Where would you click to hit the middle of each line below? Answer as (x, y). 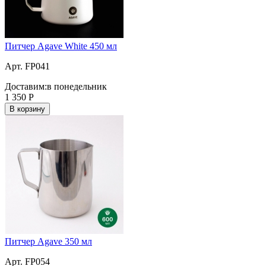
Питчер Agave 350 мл (48, 241)
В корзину (27, 109)
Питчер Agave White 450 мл (61, 46)
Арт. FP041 (27, 66)
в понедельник (77, 86)
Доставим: (26, 86)
